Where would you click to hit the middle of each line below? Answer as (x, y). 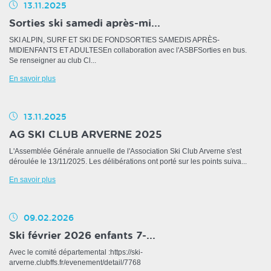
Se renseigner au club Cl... (53, 61)
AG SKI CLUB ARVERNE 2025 (86, 135)
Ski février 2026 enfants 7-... (82, 236)
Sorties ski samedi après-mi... (85, 24)
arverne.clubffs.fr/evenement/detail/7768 (75, 263)
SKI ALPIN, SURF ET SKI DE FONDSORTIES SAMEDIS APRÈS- (114, 40)
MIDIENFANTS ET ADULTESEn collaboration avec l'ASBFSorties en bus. (128, 51)
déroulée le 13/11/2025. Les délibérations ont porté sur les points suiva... (128, 162)
